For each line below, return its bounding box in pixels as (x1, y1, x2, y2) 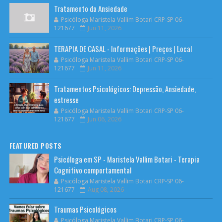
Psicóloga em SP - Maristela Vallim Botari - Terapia (54, 153, 200, 165)
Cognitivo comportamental (54, 164, 131, 175)
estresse (54, 94, 79, 105)
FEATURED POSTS (9, 140, 62, 151)
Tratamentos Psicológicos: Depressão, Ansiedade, (54, 83, 196, 94)
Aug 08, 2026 (87, 185, 124, 194)
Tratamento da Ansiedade (54, 2, 127, 14)
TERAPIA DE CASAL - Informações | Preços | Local (54, 43, 192, 54)
